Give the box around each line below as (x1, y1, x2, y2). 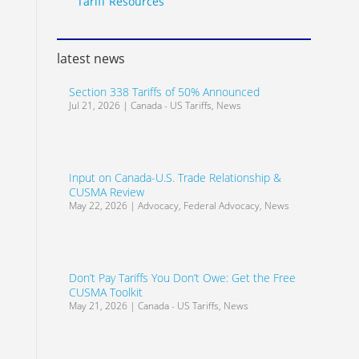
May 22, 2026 (68, 199, 127, 212)
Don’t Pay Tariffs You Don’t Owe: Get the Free (68, 270, 296, 285)
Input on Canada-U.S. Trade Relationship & (68, 170, 281, 185)
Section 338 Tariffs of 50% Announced (68, 84, 260, 99)
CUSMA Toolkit (68, 284, 143, 300)
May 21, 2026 (68, 299, 127, 313)
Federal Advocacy (183, 199, 260, 212)
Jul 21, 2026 (68, 99, 120, 112)
